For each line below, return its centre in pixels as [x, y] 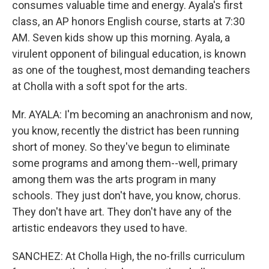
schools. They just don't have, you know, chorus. [126, 195]
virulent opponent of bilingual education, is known [129, 54]
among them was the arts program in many [114, 179]
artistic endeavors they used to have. [100, 228]
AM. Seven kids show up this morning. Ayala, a [121, 38]
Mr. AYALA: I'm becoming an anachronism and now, [132, 114]
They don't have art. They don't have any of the [122, 212]
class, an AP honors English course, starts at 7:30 [128, 21]
